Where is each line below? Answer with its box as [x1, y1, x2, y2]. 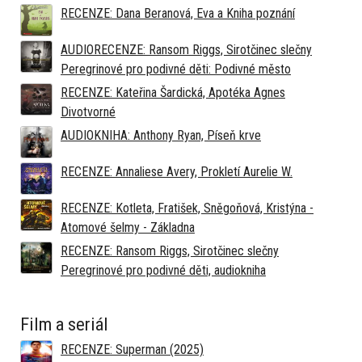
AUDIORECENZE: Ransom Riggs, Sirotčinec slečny [61, 42, 312, 58]
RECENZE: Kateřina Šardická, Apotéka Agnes [61, 85, 285, 101]
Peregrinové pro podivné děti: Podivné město [61, 61, 291, 78]
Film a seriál [20, 314, 108, 335]
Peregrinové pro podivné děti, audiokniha [61, 263, 266, 279]
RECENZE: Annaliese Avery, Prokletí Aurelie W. [61, 164, 293, 180]
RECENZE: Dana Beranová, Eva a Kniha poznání [61, 6, 295, 22]
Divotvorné [61, 104, 116, 120]
